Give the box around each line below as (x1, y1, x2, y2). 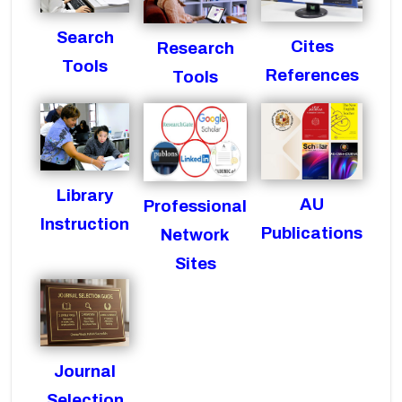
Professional (144, 197, 247, 215)
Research (156, 39, 234, 57)
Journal (54, 362, 116, 380)
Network (161, 225, 230, 244)
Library (57, 186, 113, 205)
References (265, 66, 359, 85)
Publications (261, 224, 363, 243)
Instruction (40, 214, 129, 233)
